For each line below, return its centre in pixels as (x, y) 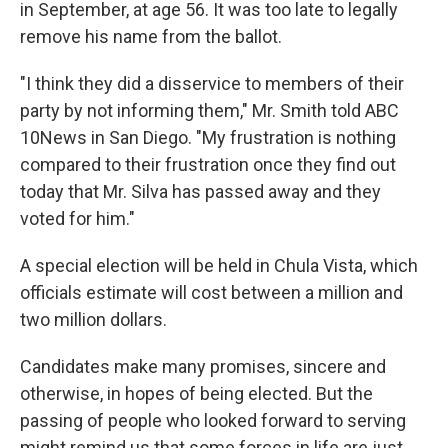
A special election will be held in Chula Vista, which (219, 265)
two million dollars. (93, 319)
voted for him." (77, 218)
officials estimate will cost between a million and (211, 292)
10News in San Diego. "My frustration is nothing (208, 137)
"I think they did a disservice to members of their (212, 83)
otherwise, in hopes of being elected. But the (196, 393)
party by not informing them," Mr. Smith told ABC (209, 110)
